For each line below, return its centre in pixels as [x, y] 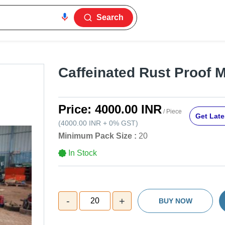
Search [110, 17]
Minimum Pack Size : [97, 136]
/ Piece [172, 112]
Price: [77, 109]
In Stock [83, 153]
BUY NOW [175, 201]
